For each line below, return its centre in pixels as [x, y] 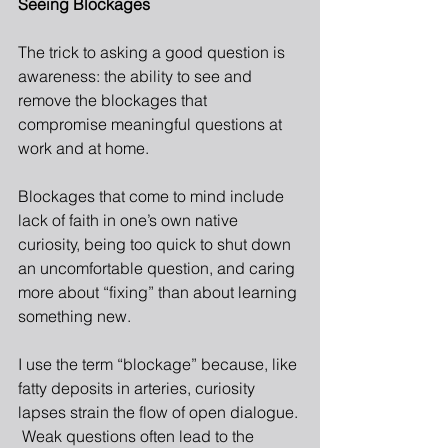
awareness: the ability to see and [137, 76]
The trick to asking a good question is [153, 52]
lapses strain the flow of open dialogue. [160, 412]
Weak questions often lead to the [138, 436]
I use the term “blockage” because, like [159, 364]
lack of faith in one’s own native [130, 220]
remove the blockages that [114, 100]
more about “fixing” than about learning [159, 292]
